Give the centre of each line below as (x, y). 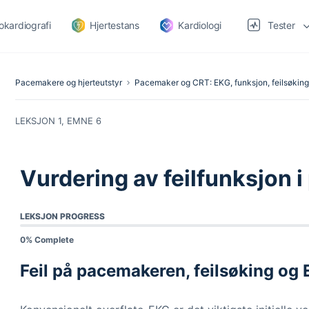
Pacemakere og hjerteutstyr (69, 82)
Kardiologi (200, 25)
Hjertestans (114, 25)
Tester (281, 25)
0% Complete (47, 240)
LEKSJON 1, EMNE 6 (58, 120)
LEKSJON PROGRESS (62, 216)
